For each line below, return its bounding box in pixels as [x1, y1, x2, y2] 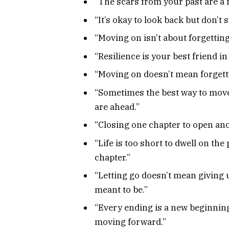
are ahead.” [95, 101, 140, 112]
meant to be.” [95, 184, 148, 196]
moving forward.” [95, 216, 166, 228]
